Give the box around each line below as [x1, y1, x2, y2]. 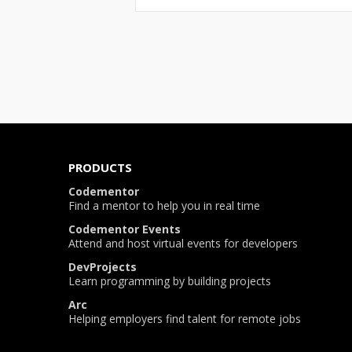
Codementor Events [68, 222, 181, 237]
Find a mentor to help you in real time [68, 198, 260, 214]
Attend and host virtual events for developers [68, 236, 298, 251]
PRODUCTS [68, 159, 132, 176]
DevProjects [68, 259, 137, 275]
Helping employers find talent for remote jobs [68, 311, 301, 327]
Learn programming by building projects [68, 273, 271, 289]
